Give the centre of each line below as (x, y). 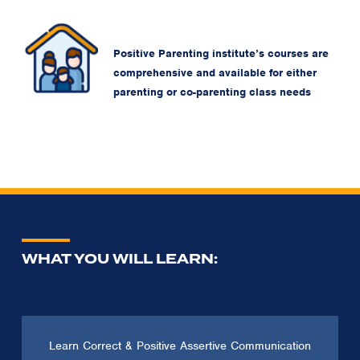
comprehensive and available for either (215, 73)
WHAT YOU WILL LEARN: (120, 259)
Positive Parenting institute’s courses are (221, 54)
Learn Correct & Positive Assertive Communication (180, 345)
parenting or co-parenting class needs (213, 92)
